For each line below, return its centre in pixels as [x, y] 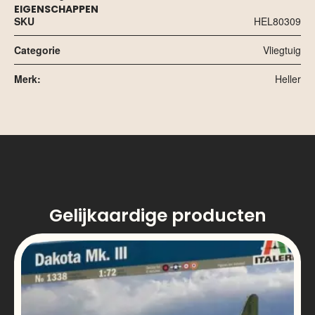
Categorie [37, 50]
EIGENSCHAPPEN [56, 9]
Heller [288, 78]
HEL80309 [277, 21]
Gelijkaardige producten [157, 215]
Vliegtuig [282, 50]
